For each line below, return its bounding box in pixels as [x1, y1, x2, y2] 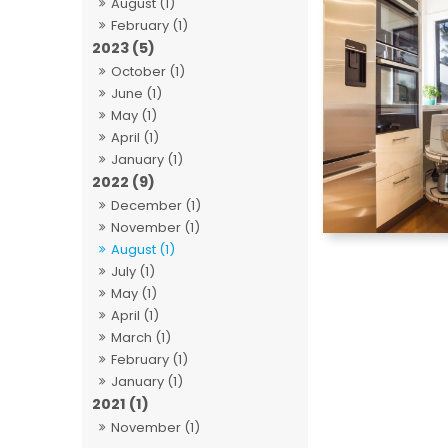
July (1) [111, 262, 156, 282]
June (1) [111, 84, 163, 104]
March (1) [111, 328, 172, 348]
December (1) [111, 196, 202, 216]
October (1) [111, 62, 186, 82]
